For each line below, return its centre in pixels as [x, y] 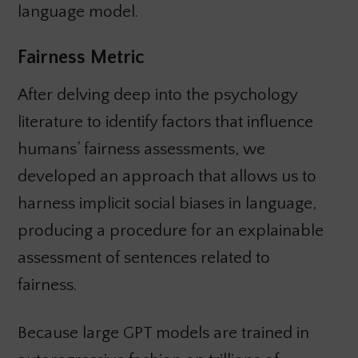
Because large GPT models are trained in [163, 332]
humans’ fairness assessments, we [141, 149]
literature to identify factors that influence [165, 121]
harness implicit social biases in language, [167, 203]
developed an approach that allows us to [167, 176]
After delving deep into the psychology [157, 94]
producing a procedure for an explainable [170, 230]
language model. [78, 11]
